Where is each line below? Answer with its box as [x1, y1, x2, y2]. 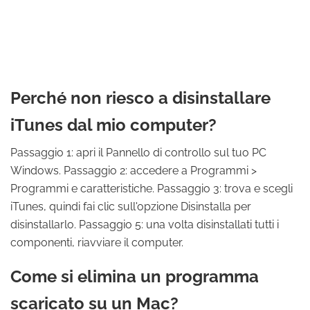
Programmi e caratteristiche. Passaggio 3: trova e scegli [10, 182, 293, 195]
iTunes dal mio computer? [10, 115, 217, 135]
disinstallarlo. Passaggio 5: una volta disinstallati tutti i [10, 218, 279, 231]
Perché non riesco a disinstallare [10, 88, 271, 108]
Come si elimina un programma [10, 266, 259, 286]
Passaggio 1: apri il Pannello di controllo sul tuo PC [10, 146, 266, 159]
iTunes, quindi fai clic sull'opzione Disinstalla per [10, 200, 251, 213]
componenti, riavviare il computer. [10, 236, 183, 249]
